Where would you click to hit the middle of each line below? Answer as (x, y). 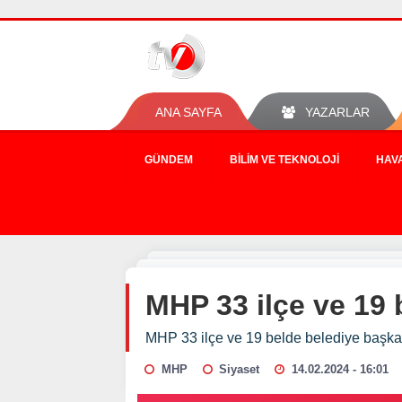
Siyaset (240, 369)
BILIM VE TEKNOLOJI (284, 160)
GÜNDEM (169, 160)
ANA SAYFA (188, 112)
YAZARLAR (337, 112)
